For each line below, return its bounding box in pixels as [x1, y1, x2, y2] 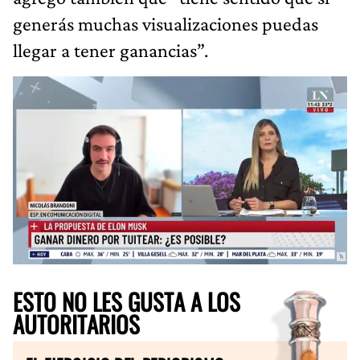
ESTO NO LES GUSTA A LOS [13, 284, 240, 319]
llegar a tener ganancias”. [13, 39, 208, 61]
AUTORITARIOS [13, 307, 140, 342]
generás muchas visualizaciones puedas [13, 12, 318, 35]
